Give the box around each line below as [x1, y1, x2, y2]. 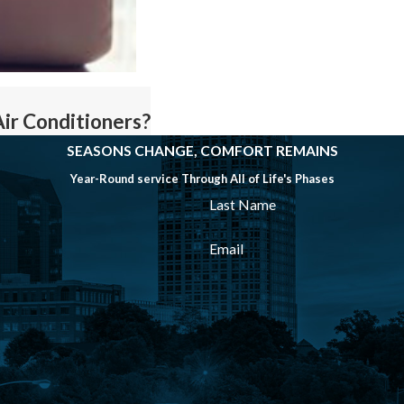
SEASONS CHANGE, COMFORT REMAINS [66, 142, 338, 159]
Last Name [208, 196, 276, 213]
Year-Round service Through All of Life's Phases [69, 170, 335, 186]
